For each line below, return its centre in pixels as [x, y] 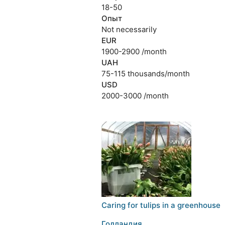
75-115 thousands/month [145, 74]
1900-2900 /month [134, 51]
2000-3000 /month [135, 96]
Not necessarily [129, 29]
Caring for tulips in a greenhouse [161, 205]
